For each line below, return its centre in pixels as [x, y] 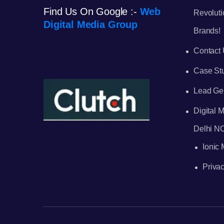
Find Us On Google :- [92, 12]
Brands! [207, 31]
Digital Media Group [90, 25]
